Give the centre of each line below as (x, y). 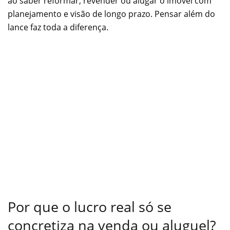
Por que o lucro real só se (90, 206)
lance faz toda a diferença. (58, 27)
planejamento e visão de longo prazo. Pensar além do (111, 14)
